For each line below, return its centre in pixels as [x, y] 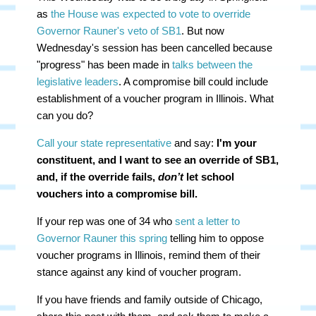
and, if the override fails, [98, 177]
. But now [203, 31]
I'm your [237, 143]
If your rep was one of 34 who [106, 221]
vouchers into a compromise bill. [120, 194]
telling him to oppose [216, 238]
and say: [194, 143]
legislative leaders [78, 81]
